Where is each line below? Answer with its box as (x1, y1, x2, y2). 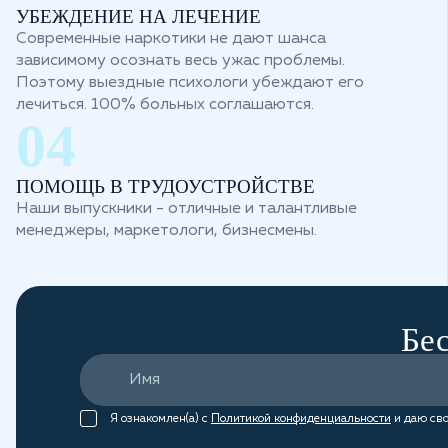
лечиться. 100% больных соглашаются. (16, 97, 314, 113)
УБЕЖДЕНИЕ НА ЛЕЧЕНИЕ (16, 6, 261, 27)
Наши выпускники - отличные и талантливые (16, 201, 357, 217)
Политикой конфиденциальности (211, 413, 391, 425)
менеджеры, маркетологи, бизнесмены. (16, 223, 317, 239)
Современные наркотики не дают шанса (16, 31, 326, 47)
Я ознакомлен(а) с (110, 413, 211, 425)
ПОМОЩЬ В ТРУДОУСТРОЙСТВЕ (16, 176, 315, 197)
